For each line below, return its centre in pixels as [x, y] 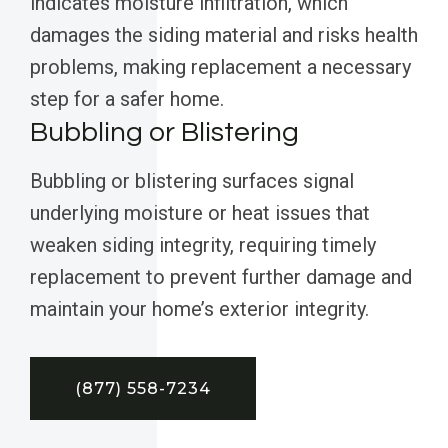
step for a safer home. [127, 99]
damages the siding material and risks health [224, 35]
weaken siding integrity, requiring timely [203, 245]
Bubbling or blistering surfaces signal [192, 181]
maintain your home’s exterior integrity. [199, 309]
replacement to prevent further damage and [221, 277]
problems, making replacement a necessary [220, 67]
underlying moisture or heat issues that [200, 213]
